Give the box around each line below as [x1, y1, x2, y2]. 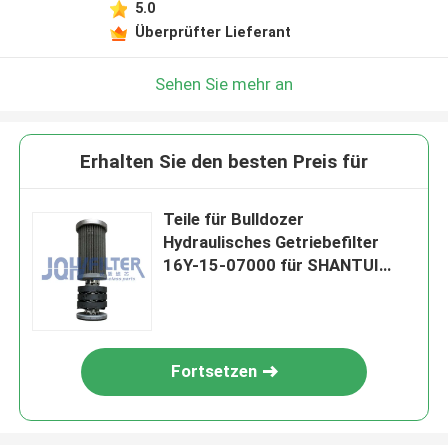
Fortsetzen [171, 361, 258, 382]
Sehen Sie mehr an [155, 73, 293, 94]
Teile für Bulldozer [163, 209, 305, 230]
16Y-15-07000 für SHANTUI [163, 255, 380, 276]
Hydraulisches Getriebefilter [163, 232, 380, 253]
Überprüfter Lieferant [134, 23, 291, 40]
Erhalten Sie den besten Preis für [80, 150, 368, 174]
